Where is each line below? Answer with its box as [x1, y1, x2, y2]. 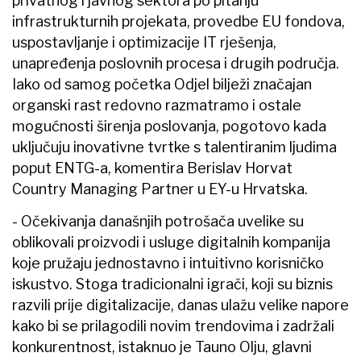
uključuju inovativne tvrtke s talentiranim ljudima [12, 139, 337, 156]
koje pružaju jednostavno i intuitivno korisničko [12, 255, 324, 272]
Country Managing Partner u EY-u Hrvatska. [12, 180, 308, 198]
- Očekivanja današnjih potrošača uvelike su [12, 213, 304, 230]
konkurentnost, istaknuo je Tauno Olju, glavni [12, 338, 312, 356]
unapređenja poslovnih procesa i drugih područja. [12, 55, 339, 73]
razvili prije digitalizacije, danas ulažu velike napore [12, 297, 349, 314]
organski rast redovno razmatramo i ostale [12, 97, 301, 114]
